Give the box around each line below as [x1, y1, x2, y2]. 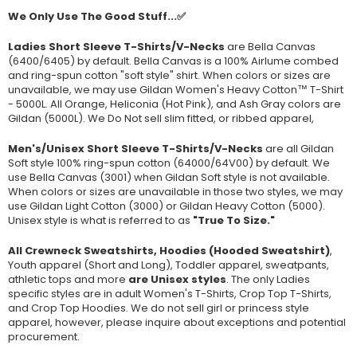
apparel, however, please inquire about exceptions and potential [8, 314, 346, 330]
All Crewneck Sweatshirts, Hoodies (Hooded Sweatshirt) [8, 242, 330, 258]
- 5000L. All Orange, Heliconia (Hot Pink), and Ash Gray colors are [8, 96, 341, 112]
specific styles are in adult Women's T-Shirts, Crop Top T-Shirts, [8, 285, 331, 301]
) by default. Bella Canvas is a [70, 53, 224, 69]
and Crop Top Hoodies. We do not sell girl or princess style [8, 300, 309, 316]
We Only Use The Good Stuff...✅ [8, 8, 186, 24]
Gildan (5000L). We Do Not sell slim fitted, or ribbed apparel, [8, 110, 316, 126]
